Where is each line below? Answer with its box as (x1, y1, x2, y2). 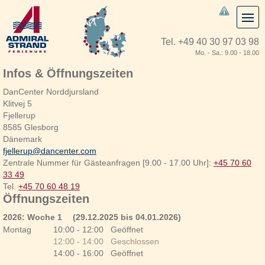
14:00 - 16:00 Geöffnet (53, 248, 144, 258)
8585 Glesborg (3, 122, 59, 132)
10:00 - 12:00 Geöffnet (53, 225, 144, 234)
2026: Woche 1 (3, 212, 64, 222)
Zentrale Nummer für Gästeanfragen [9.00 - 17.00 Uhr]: (3, 158, 214, 167)
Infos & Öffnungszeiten (3, 67, 133, 80)
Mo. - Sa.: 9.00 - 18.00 (195, 49, 259, 56)
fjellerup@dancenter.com (3, 146, 96, 156)
